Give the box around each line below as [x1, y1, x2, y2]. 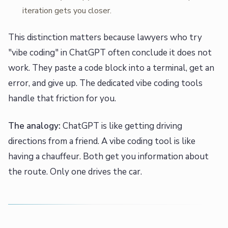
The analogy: [8, 120, 61, 132]
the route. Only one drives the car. [8, 166, 142, 178]
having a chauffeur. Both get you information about [8, 151, 209, 163]
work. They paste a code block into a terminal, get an [8, 62, 214, 74]
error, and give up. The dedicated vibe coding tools [8, 77, 203, 90]
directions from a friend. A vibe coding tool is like [8, 135, 195, 148]
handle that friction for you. [8, 93, 116, 105]
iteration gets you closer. [22, 5, 111, 17]
